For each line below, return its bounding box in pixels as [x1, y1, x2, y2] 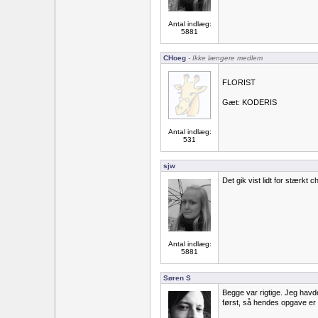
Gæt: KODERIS [222, 98, 277, 106]
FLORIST [222, 78, 256, 87]
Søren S [163, 274, 191, 282]
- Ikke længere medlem [186, 54, 263, 62]
